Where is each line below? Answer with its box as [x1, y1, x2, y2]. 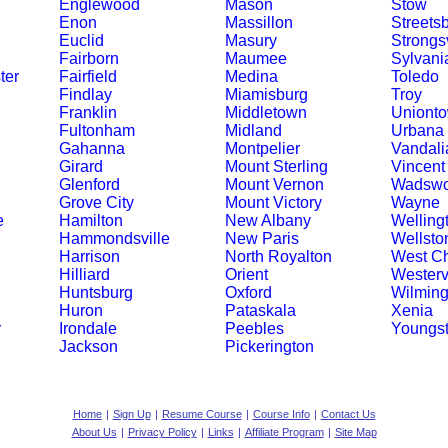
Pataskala [224, 302, 296, 319]
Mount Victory [224, 194, 322, 211]
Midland [224, 122, 282, 139]
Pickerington [224, 338, 314, 355]
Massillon [224, 14, 293, 31]
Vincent [390, 158, 445, 175]
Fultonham [58, 122, 135, 139]
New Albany [224, 212, 311, 229]
